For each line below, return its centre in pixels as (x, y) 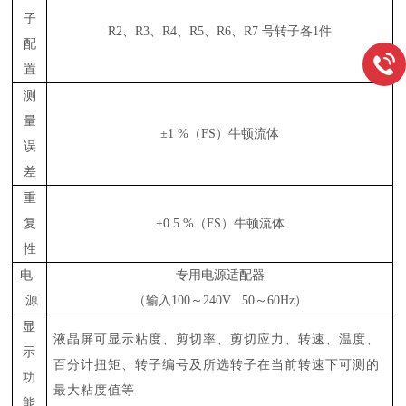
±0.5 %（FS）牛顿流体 (220, 223)
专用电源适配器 (220, 275)
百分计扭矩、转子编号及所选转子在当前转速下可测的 (217, 365)
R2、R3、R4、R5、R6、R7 (184, 31)
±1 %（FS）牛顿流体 (220, 134)
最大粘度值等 (95, 390)
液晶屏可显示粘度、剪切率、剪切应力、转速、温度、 (217, 339)
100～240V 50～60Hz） (239, 300)
